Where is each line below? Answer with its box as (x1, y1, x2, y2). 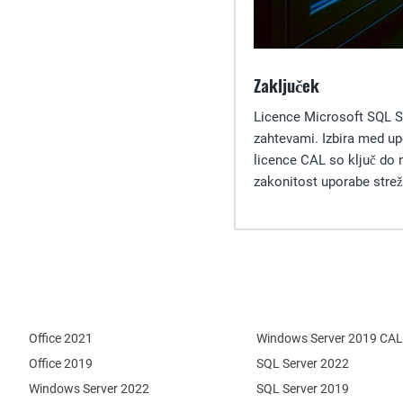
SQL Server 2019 (255, 381, 349, 396)
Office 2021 (29, 330, 93, 345)
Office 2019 (29, 355, 93, 371)
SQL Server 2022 (255, 355, 349, 371)
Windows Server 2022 (29, 381, 149, 396)
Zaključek (254, 72, 319, 97)
